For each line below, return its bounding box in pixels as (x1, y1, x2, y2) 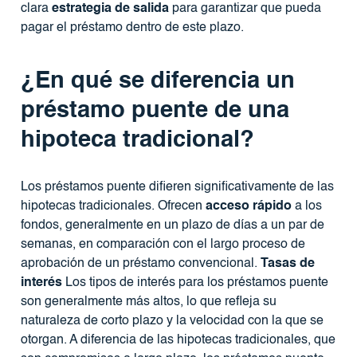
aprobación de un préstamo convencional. (20, 257, 261, 270)
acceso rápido (205, 199, 292, 213)
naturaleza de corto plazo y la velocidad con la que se (20, 314, 324, 328)
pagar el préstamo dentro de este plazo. (20, 21, 244, 34)
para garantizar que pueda (168, 2, 321, 15)
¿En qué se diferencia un (20, 69, 295, 93)
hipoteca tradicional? (20, 128, 254, 152)
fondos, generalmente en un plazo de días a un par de (20, 218, 324, 232)
